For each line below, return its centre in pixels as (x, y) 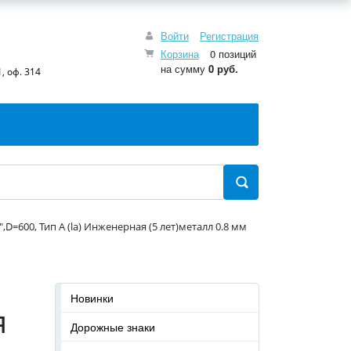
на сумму (185, 68)
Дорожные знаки (113, 327)
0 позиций (232, 53)
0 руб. (223, 68)
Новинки (92, 298)
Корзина (180, 53)
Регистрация (229, 35)
